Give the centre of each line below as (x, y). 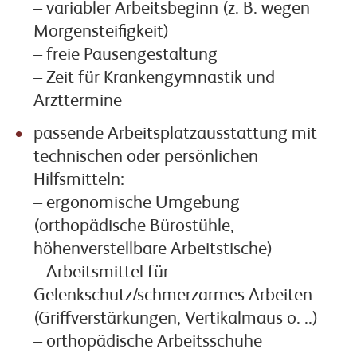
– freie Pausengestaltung (125, 55)
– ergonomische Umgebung (136, 204)
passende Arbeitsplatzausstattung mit (175, 134)
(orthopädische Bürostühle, (133, 227)
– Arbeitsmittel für (101, 273)
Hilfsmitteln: (78, 180)
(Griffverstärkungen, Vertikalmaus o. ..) (175, 319)
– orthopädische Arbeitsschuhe (147, 342)
